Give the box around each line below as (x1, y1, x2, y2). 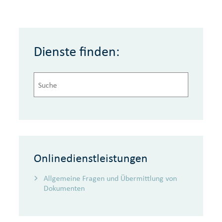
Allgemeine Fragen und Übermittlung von (44, 173, 177, 183)
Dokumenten (44, 183, 85, 193)
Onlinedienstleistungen (34, 151, 148, 165)
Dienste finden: (34, 43, 120, 60)
